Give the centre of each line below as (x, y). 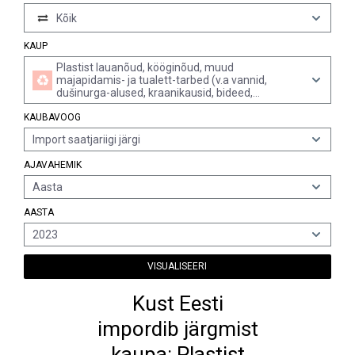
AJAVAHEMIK (53, 165)
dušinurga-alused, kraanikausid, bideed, (155, 93)
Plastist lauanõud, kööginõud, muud (145, 67)
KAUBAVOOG (52, 117)
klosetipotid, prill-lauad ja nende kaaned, (156, 105)
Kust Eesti (177, 303)
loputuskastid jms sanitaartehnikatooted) (159, 118)
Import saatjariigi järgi (86, 139)
